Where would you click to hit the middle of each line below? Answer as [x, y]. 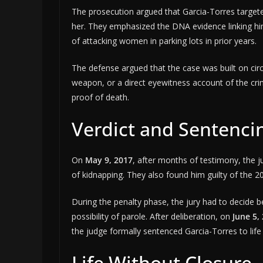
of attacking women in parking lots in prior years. [164, 41]
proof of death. [100, 97]
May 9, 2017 [109, 160]
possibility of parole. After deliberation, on [152, 217]
